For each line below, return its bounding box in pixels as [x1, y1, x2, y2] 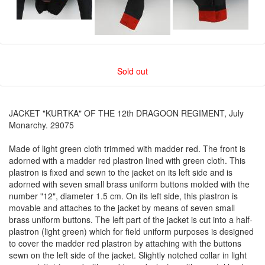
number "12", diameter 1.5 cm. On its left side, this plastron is [9, 190, 238, 202]
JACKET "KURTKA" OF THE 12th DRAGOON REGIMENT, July [9, 107, 244, 119]
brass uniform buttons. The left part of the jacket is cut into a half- [9, 214, 253, 225]
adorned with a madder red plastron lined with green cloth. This [9, 154, 245, 166]
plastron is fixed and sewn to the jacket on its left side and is [9, 166, 232, 178]
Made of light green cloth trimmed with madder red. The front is [9, 143, 245, 154]
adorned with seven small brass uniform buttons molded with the [9, 178, 250, 190]
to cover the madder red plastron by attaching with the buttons [9, 237, 241, 249]
